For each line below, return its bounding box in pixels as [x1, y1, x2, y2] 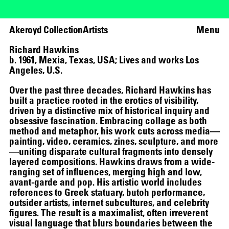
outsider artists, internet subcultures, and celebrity [9, 196, 209, 209]
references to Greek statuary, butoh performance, [9, 186, 205, 198]
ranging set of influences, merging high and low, [9, 166, 202, 178]
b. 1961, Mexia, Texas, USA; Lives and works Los [9, 54, 199, 66]
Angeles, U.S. [9, 64, 62, 76]
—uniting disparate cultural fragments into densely [9, 145, 213, 157]
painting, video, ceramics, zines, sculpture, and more [9, 135, 218, 147]
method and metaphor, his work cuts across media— [9, 125, 220, 137]
